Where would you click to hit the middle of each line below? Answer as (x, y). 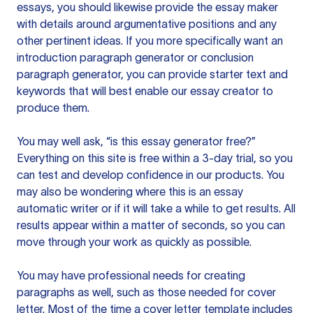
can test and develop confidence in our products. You (151, 175)
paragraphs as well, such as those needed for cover (146, 292)
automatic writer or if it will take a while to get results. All (156, 208)
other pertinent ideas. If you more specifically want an (150, 41)
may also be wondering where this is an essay (130, 191)
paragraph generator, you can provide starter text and (152, 74)
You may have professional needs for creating (131, 275)
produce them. (53, 108)
